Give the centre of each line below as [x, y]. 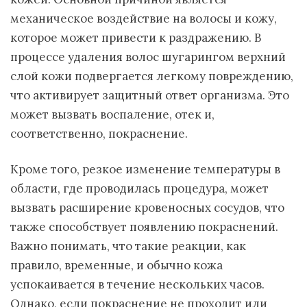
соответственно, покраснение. [99, 134]
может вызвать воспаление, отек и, [112, 114]
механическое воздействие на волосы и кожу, [144, 19]
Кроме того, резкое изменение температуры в [145, 169]
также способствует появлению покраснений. [144, 227]
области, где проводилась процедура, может [139, 188]
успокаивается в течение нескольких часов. [137, 284]
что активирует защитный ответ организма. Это [150, 95]
